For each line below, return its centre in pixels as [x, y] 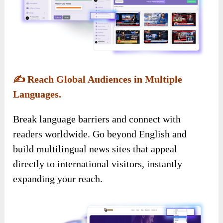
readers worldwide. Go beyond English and [100, 134]
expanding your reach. [58, 178]
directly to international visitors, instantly [98, 164]
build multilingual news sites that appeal [95, 149]
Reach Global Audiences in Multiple [104, 79]
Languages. [37, 94]
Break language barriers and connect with [97, 119]
